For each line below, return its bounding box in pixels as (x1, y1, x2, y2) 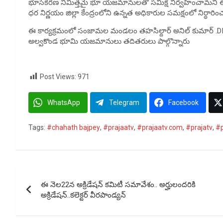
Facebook (168, 99, 199, 107)
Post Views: (40, 72, 76, 81)
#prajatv (186, 123, 213, 132)
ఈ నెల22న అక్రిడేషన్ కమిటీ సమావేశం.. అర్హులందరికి (41, 180, 196, 190)
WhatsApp (47, 99, 80, 107)
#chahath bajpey (47, 123, 100, 132)
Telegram (109, 99, 139, 107)
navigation (15, 185, 90, 205)
